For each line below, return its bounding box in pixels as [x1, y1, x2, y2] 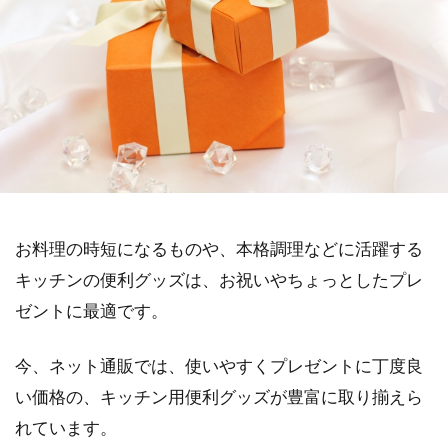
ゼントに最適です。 [15, 300, 168, 321]
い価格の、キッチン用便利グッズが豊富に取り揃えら [15, 386, 423, 407]
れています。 [15, 417, 117, 438]
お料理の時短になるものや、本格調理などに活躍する [15, 238, 423, 259]
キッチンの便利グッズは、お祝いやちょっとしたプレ [15, 269, 423, 290]
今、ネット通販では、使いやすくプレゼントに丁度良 [15, 355, 423, 376]
